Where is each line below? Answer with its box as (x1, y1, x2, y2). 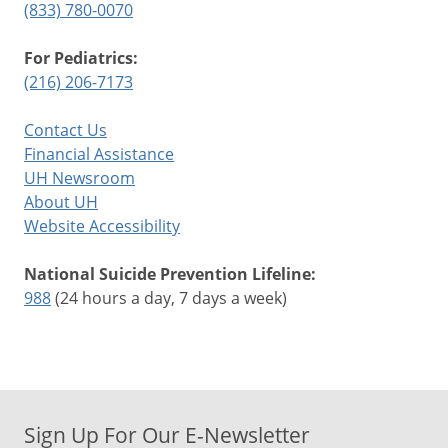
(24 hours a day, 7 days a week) (51, 286, 287, 308)
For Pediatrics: (24, 46, 138, 69)
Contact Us (24, 118, 107, 140)
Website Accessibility (24, 214, 180, 236)
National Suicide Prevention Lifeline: (24, 262, 316, 285)
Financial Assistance (24, 142, 174, 164)
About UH (24, 190, 98, 212)
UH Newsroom (24, 166, 135, 188)
